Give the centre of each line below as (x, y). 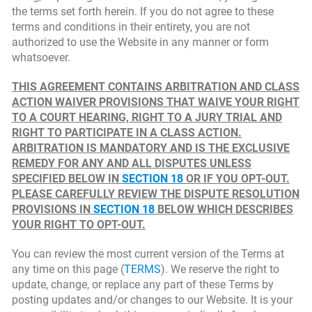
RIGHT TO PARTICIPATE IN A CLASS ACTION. (127, 133)
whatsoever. (41, 57)
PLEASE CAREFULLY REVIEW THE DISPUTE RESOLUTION (156, 194)
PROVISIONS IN (53, 209)
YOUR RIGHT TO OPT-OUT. (79, 225)
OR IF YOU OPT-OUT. (236, 179)
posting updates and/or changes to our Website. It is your (152, 300)
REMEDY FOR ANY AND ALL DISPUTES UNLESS (132, 163)
